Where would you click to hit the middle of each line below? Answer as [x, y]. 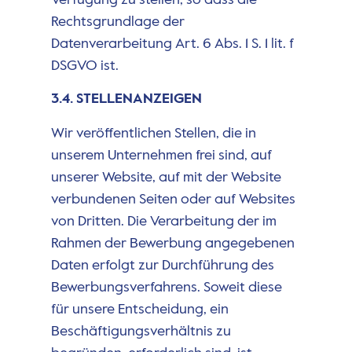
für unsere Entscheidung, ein [139, 310]
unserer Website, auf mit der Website [166, 178]
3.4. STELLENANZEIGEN [126, 99]
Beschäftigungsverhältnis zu [141, 332]
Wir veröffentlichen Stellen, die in [153, 134]
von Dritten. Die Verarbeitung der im [163, 222]
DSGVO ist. [84, 66]
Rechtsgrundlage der [117, 22]
